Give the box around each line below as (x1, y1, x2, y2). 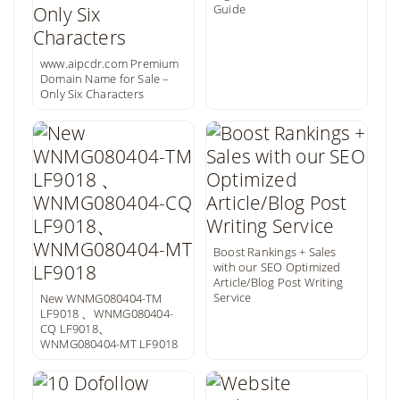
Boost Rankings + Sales (213, 244, 337, 260)
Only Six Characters (40, 86, 144, 102)
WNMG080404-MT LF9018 (40, 336, 179, 352)
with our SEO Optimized (213, 259, 341, 275)
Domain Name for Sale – (40, 71, 170, 87)
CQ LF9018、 (40, 321, 111, 337)
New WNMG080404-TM (40, 290, 162, 306)
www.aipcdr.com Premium (40, 55, 179, 71)
